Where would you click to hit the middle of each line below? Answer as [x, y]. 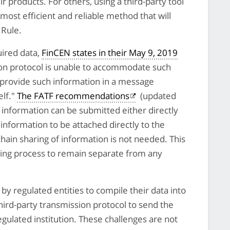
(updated [157, 95]
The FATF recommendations [73, 95]
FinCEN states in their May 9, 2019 [110, 52]
